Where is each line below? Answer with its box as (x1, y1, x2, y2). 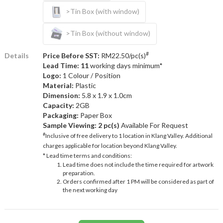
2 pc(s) (98, 120, 119, 129)
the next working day (62, 186, 117, 194)
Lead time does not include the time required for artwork (62, 160, 214, 168)
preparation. (62, 169, 95, 177)
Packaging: (42, 111, 79, 119)
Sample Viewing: (42, 120, 97, 129)
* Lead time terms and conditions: (42, 151, 132, 159)
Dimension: (42, 91, 82, 100)
